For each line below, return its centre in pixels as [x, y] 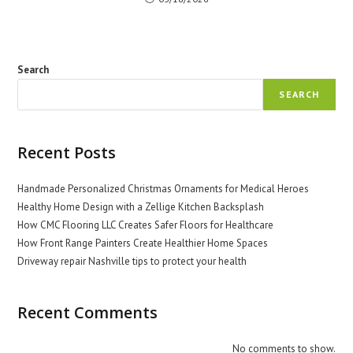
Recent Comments [88, 313]
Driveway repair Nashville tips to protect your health [132, 262]
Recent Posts [67, 153]
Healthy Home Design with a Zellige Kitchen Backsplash [141, 207]
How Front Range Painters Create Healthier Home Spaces [143, 243]
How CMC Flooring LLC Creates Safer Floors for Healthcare [146, 225]
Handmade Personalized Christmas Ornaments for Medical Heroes [163, 189]
